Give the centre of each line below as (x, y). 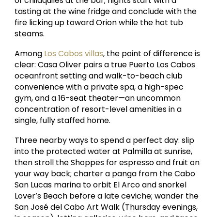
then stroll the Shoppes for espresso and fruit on (107, 163)
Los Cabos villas (74, 54)
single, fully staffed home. (63, 121)
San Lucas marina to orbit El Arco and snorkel (101, 185)
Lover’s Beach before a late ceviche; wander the (107, 196)
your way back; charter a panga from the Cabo (105, 174)
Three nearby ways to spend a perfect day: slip (105, 140)
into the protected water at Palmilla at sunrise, (104, 152)
